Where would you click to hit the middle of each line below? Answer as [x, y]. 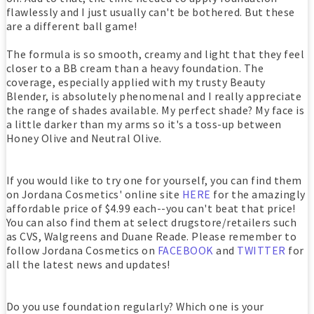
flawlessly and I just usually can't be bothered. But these [150, 12]
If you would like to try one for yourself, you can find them [154, 180]
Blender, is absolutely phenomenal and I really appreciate [154, 96]
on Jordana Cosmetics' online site [94, 194]
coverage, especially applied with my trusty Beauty [136, 82]
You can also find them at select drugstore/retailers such [151, 223]
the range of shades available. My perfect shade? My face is [155, 110]
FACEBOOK [185, 251]
